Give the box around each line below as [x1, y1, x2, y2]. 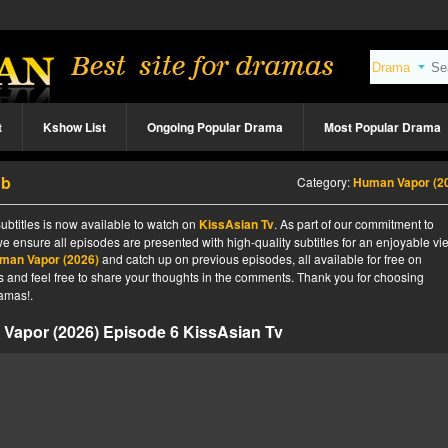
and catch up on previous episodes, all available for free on [99, 250, 422, 267]
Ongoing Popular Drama [147, 118, 283, 136]
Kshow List [43, 118, 106, 136]
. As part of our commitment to [274, 215, 434, 232]
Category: [297, 173, 353, 190]
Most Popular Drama [324, 118, 441, 136]
